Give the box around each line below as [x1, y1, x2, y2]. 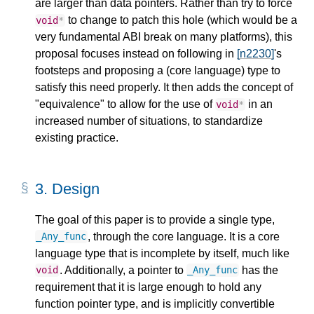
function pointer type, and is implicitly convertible [35, 297, 275, 310]
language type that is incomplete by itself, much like [35, 247, 289, 259]
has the [238, 264, 278, 276]
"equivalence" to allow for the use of [35, 97, 215, 110]
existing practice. [35, 131, 118, 144]
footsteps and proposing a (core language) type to [35, 64, 280, 76]
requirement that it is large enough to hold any [35, 280, 261, 293]
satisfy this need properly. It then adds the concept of [35, 81, 293, 93]
